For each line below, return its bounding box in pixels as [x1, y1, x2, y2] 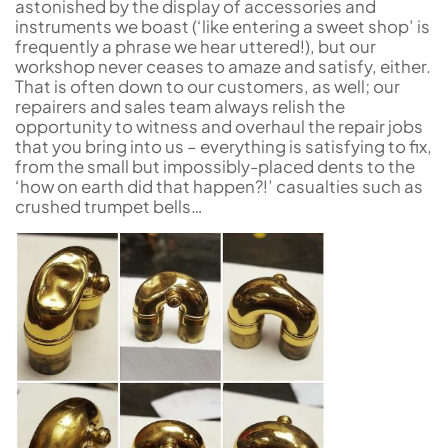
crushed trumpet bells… [15, 194, 203, 217]
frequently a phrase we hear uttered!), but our [15, 34, 376, 57]
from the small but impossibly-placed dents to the [15, 154, 415, 177]
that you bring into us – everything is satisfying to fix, [15, 134, 432, 157]
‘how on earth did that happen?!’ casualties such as [15, 174, 423, 197]
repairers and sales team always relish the [15, 94, 345, 117]
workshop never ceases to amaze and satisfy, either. [15, 54, 431, 77]
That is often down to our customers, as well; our [15, 74, 400, 97]
